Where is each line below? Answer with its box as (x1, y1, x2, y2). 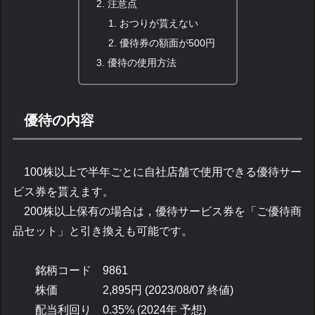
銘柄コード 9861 (13, 264, 129, 276)
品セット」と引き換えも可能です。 (13, 224, 193, 237)
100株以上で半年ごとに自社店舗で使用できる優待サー (13, 165, 302, 178)
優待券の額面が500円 (120, 37, 216, 49)
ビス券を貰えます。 (13, 185, 115, 198)
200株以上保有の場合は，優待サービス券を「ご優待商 (13, 205, 302, 217)
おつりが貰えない (120, 17, 199, 29)
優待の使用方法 (107, 56, 176, 68)
